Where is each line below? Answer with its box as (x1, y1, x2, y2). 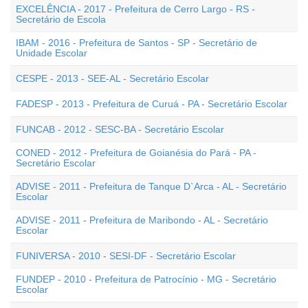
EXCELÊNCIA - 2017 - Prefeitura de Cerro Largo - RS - (16, 3, 255, 14)
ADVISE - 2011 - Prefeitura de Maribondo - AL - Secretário (16, 214, 268, 225)
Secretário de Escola (16, 14, 106, 25)
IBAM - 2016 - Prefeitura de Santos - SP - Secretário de (16, 37, 257, 48)
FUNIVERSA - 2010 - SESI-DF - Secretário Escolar (16, 250, 236, 261)
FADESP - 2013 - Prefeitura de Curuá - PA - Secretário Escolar (16, 98, 287, 109)
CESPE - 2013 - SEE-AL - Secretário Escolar (16, 73, 209, 84)
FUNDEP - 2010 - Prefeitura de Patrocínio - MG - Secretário (16, 274, 276, 285)
